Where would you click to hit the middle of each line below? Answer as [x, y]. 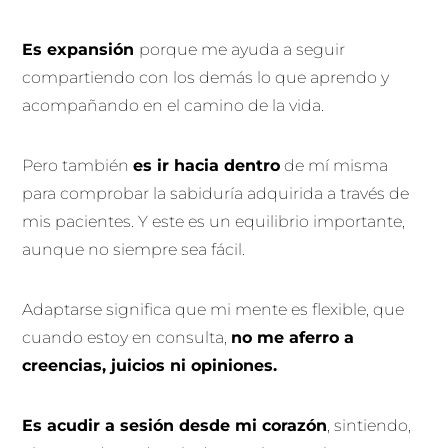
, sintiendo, [369, 425]
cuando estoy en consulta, [127, 337]
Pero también [78, 165]
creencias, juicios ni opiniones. [150, 365]
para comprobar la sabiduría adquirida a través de [216, 193]
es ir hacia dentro [207, 165]
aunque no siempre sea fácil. [136, 249]
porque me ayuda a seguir [242, 49]
